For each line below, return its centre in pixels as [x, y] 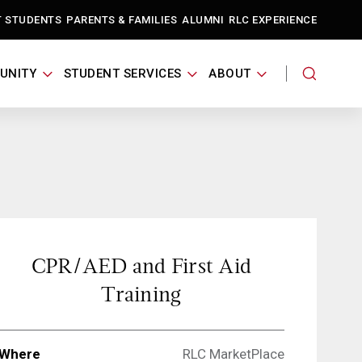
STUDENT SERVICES [122, 74]
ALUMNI [203, 19]
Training [141, 294]
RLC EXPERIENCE [273, 19]
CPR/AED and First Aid [141, 266]
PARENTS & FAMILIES [122, 19]
